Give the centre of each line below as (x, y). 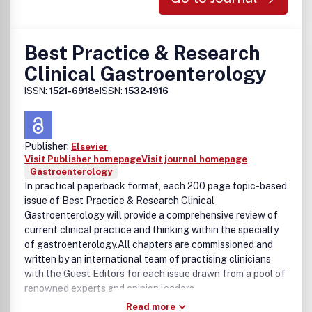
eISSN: (109, 91)
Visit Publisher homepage (83, 159)
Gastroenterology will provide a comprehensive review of (151, 215)
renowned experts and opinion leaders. (110, 288)
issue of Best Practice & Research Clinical (119, 201)
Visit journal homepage (194, 159)
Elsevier (89, 147)
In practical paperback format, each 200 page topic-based (156, 186)
